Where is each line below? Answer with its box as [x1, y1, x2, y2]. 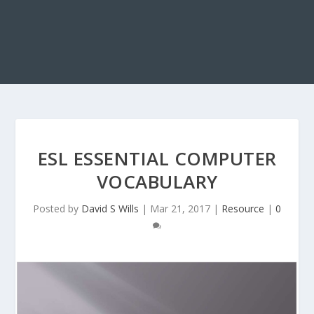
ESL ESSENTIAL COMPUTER [37, 146, 277, 171]
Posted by [33, 202, 81, 215]
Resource [221, 202, 264, 215]
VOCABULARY [96, 169, 218, 194]
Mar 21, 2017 [150, 202, 210, 215]
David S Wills [81, 202, 139, 215]
